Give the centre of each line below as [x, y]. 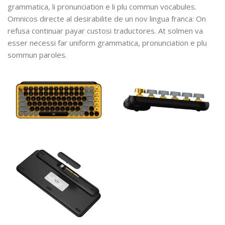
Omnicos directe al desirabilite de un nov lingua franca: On [107, 19]
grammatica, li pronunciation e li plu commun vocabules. [102, 7]
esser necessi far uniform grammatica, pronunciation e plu [107, 43]
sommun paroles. [37, 55]
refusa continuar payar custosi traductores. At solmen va [105, 31]
